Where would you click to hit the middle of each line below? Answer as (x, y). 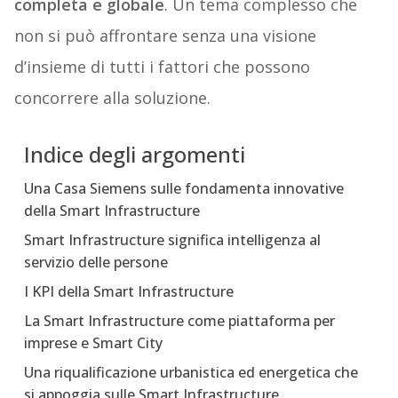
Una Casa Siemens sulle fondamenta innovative (183, 189)
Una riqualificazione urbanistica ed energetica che (191, 373)
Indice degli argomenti (134, 155)
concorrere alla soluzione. (112, 98)
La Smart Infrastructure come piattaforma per (179, 321)
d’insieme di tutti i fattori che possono (162, 67)
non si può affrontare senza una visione (165, 36)
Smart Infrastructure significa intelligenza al (172, 240)
